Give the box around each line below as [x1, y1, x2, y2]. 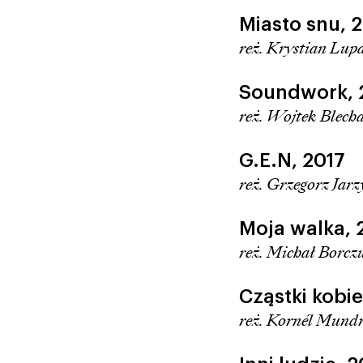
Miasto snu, [238, 14, 351, 34]
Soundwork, [238, 82, 358, 102]
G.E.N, [238, 150, 302, 170]
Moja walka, [238, 218, 356, 238]
